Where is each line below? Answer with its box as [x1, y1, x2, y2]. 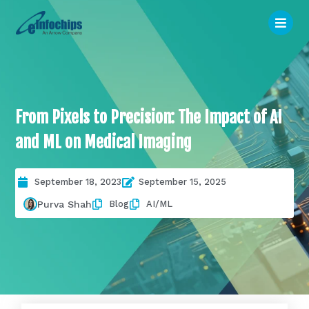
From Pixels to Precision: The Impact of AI [15, 106, 283, 128]
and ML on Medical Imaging [15, 131, 192, 152]
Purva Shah [37, 199, 92, 210]
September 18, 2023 [34, 176, 122, 187]
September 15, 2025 [139, 176, 227, 187]
